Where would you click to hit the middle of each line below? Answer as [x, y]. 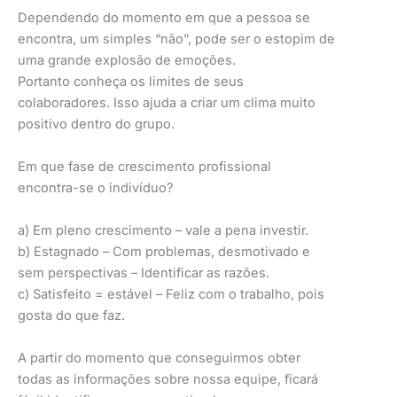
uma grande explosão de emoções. [127, 60]
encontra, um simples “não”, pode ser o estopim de [176, 39]
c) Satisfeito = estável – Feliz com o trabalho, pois [171, 294]
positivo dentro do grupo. [96, 124]
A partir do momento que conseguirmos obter [159, 358]
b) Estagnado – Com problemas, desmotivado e [164, 251]
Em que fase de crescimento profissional [144, 166]
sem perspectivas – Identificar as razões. [144, 272]
